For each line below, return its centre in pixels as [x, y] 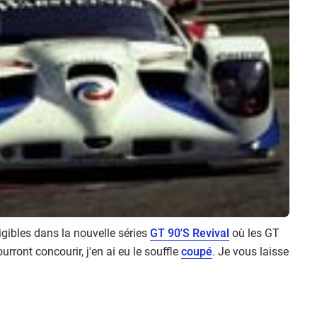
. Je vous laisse [250, 251]
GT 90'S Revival [190, 233]
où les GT [254, 233]
